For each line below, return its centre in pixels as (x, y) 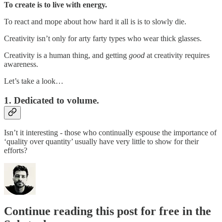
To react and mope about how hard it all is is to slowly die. (95, 21)
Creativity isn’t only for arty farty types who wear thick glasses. (103, 38)
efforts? (16, 151)
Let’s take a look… (34, 81)
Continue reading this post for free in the (108, 211)
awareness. (21, 64)
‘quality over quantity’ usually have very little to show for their (101, 142)
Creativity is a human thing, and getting (66, 55)
